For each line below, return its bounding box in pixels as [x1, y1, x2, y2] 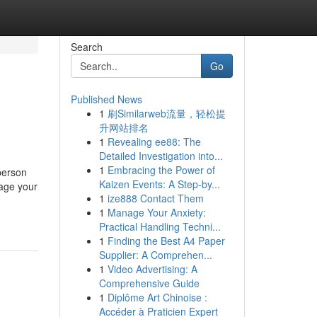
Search [70, 40, 103, 54]
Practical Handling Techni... [98, 219, 221, 234]
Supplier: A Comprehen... [98, 248, 212, 262]
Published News [70, 92, 142, 106]
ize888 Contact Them [107, 191, 204, 205]
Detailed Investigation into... [98, 149, 223, 163]
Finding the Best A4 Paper [107, 234, 225, 248]
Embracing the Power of [107, 163, 215, 177]
